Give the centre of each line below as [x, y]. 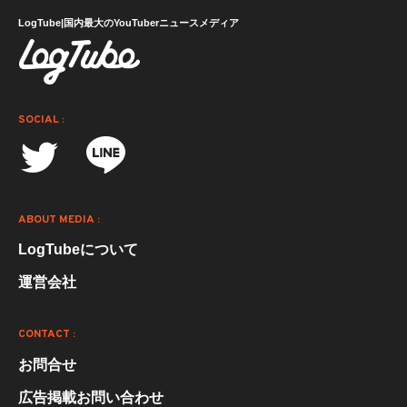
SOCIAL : [41, 119]
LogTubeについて [78, 249]
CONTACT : [47, 334]
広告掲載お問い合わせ [91, 397]
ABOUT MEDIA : [59, 219]
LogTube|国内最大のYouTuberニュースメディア [129, 22]
